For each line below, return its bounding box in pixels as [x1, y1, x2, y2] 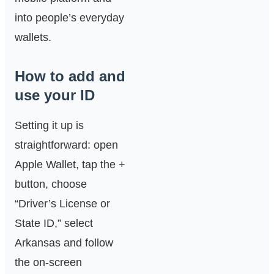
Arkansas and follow [15, 237, 113, 250]
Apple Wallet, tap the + [15, 158, 125, 171]
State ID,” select [15, 217, 93, 230]
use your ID [15, 87, 95, 104]
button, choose [15, 178, 87, 191]
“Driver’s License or [15, 198, 110, 210]
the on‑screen [15, 256, 82, 269]
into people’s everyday [15, 12, 124, 24]
